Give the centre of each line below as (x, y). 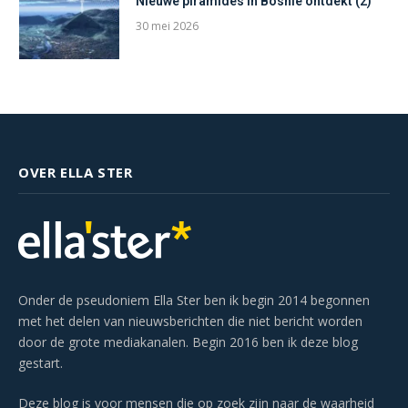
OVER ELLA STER (76, 173)
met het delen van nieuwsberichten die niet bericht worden (190, 321)
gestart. (41, 363)
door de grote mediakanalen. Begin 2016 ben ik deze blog (188, 342)
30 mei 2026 (167, 26)
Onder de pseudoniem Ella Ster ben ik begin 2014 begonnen (194, 301)
